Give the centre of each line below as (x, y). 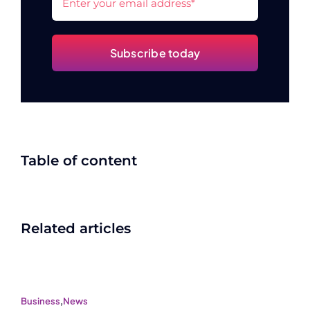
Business (40, 301)
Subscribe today (155, 53)
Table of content (79, 160)
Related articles (76, 228)
